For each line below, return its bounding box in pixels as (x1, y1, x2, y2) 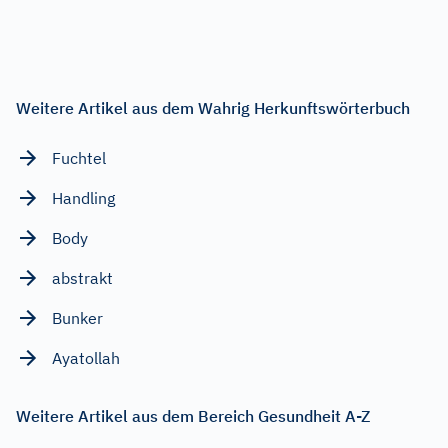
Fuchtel (52, 147, 106, 168)
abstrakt (52, 267, 113, 288)
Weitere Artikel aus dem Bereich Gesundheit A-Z (16, 405, 370, 426)
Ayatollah (52, 347, 120, 368)
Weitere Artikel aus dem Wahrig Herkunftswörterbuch (16, 97, 410, 118)
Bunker (52, 307, 103, 328)
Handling (52, 187, 115, 208)
